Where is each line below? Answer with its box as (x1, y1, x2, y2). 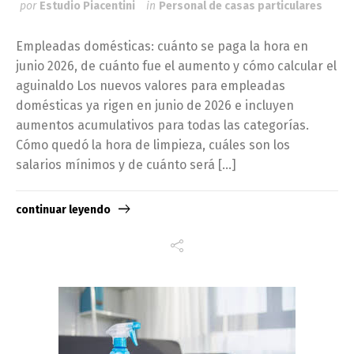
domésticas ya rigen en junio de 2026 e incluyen (16, 97, 294, 113)
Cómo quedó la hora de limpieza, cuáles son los (16, 137, 290, 153)
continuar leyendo (16, 203, 111, 217)
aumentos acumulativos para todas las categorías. (16, 117, 309, 133)
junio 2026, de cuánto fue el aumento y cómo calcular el (16, 58, 337, 73)
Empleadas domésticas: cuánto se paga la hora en (16, 38, 308, 54)
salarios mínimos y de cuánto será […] (16, 156, 236, 172)
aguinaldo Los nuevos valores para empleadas (16, 77, 285, 93)
